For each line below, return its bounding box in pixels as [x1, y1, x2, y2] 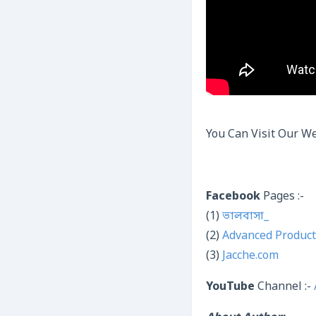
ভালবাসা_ [222, 209, 269, 224]
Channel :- [255, 279, 314, 295]
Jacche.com [222, 248, 279, 264]
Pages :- [260, 189, 304, 205]
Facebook [206, 189, 260, 205]
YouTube [206, 279, 255, 295]
